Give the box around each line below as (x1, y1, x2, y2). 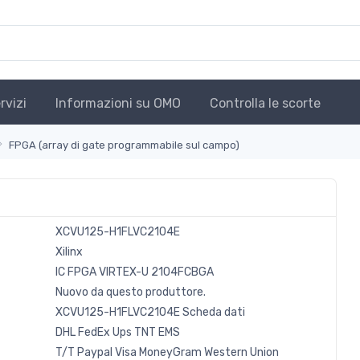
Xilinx (55, 245, 83, 260)
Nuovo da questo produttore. (55, 285, 206, 300)
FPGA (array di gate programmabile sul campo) (9, 139, 240, 152)
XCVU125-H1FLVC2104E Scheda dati (55, 305, 245, 320)
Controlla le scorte (210, 96, 321, 112)
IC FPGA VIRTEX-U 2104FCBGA (55, 265, 214, 280)
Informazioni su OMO (55, 96, 181, 112)
